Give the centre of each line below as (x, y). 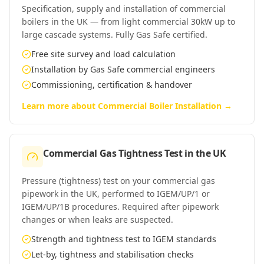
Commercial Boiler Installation (160, 106)
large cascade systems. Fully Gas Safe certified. (115, 34)
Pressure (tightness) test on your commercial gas (118, 181)
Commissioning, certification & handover (112, 85)
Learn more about (60, 106)
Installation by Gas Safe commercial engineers (123, 69)
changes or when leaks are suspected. (98, 220)
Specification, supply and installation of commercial (124, 9)
